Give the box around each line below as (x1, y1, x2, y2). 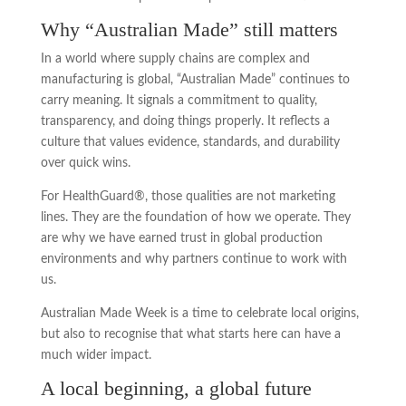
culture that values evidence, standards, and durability (40, 135, 340, 149)
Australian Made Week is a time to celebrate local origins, (40, 306, 359, 320)
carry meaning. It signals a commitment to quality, (40, 93, 317, 107)
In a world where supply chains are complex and (40, 52, 310, 65)
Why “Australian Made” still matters (40, 17, 338, 41)
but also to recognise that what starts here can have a (40, 327, 341, 341)
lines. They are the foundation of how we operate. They (40, 210, 351, 224)
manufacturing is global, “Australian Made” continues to (40, 72, 350, 86)
